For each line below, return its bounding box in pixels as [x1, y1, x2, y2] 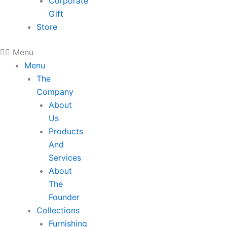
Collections [36, 205, 80, 215]
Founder [49, 192, 80, 202]
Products [49, 126, 83, 136]
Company [36, 87, 73, 97]
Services [49, 153, 81, 163]
